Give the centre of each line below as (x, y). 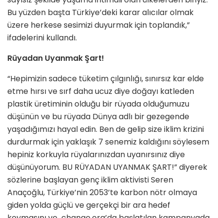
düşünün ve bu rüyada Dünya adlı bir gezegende (98, 116)
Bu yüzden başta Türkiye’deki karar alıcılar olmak (100, 12)
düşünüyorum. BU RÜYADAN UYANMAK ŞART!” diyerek (107, 167)
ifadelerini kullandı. (42, 37)
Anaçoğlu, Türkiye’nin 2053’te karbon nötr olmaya (102, 192)
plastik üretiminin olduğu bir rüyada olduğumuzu (98, 104)
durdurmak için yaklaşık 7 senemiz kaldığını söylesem (108, 142)
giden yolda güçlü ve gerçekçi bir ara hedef (89, 205)
